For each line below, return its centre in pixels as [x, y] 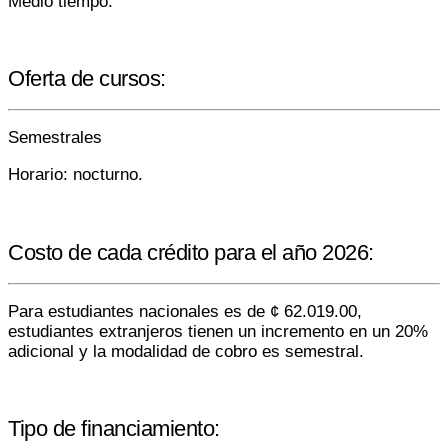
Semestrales [55, 138]
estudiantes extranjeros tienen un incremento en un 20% [218, 331]
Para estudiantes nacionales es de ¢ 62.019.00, [185, 311]
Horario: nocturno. [75, 175]
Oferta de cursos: [87, 79]
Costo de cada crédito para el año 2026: [191, 252]
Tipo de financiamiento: [114, 429]
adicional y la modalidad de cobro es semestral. [186, 351]
